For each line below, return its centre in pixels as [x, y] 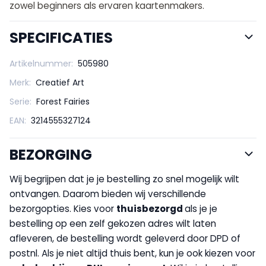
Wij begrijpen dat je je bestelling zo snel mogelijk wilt [124, 179]
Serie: [20, 102]
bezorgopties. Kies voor [63, 209]
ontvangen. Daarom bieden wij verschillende [108, 194]
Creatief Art [60, 83]
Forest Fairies [63, 102]
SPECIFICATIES [61, 38]
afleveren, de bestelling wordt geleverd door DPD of [125, 239]
